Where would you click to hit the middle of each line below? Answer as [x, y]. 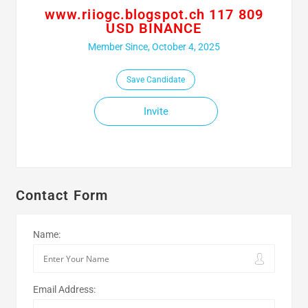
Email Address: [64, 289]
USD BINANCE [154, 28]
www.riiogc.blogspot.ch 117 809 [154, 14]
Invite [156, 111]
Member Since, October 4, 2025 [154, 47]
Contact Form [62, 195]
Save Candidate [156, 80]
